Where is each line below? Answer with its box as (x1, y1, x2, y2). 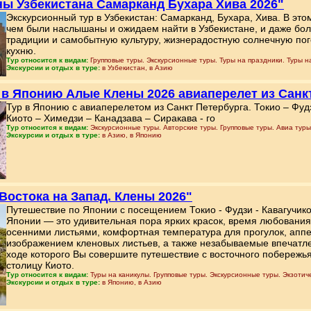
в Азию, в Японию (102, 131, 162, 139)
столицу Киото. (6, 260, 74, 271)
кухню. (6, 45, 36, 56)
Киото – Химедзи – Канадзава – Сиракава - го (6, 112, 215, 124)
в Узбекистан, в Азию (102, 64, 173, 72)
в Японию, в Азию (102, 278, 162, 286)
